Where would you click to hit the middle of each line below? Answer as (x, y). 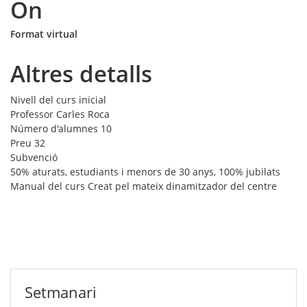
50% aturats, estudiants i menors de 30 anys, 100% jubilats (145, 172)
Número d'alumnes (54, 129)
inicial (93, 100)
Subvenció (34, 158)
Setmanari (61, 292)
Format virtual (44, 34)
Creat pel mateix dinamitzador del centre (182, 186)
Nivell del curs (43, 100)
